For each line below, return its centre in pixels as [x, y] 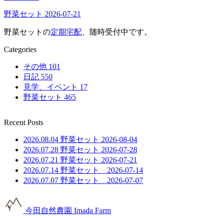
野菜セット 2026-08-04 [99, 139]
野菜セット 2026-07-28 [99, 149]
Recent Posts [24, 122]
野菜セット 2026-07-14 [102, 170]
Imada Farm [92, 210]
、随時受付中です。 [117, 32]
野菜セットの [27, 32]
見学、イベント [52, 87]
